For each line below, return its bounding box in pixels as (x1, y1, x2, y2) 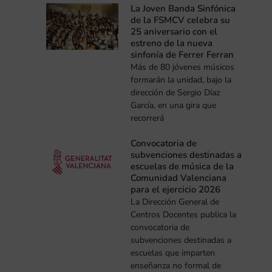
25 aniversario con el (131, 25, 218, 38)
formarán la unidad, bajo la (131, 73, 232, 86)
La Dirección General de (131, 195, 220, 208)
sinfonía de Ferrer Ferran (131, 48, 234, 61)
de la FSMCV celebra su (131, 13, 231, 26)
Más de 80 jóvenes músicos (131, 61, 235, 73)
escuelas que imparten (131, 246, 216, 259)
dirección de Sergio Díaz (131, 86, 220, 98)
